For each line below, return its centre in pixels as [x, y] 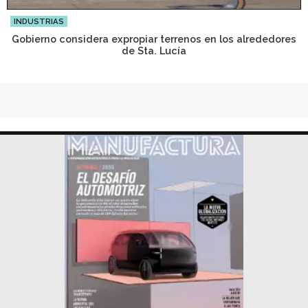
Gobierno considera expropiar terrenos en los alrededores [154, 38]
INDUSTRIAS [39, 21]
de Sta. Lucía [154, 50]
